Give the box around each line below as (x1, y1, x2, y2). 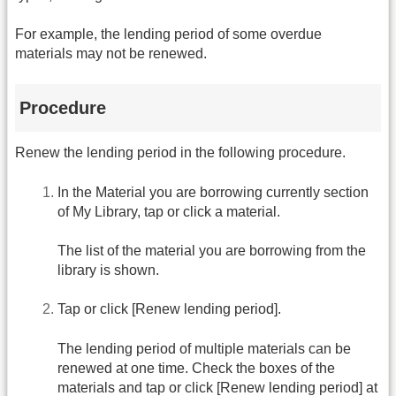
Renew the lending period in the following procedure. (15, 145, 346, 161)
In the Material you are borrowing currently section (57, 184, 369, 200)
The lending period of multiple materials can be (57, 340, 351, 356)
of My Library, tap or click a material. (57, 203, 280, 219)
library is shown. (57, 262, 159, 278)
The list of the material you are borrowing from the (57, 242, 366, 258)
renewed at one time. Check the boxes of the (57, 360, 335, 376)
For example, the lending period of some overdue (15, 27, 322, 42)
